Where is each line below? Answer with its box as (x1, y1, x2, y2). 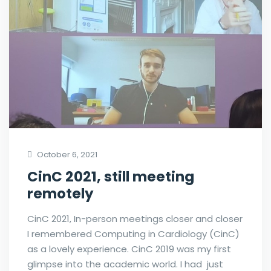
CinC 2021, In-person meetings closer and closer (27, 212, 243, 225)
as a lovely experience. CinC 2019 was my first (27, 243, 231, 255)
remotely (27, 184, 94, 203)
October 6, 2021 (35, 149, 97, 160)
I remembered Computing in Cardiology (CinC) (27, 227, 240, 240)
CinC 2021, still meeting (27, 167, 194, 186)
